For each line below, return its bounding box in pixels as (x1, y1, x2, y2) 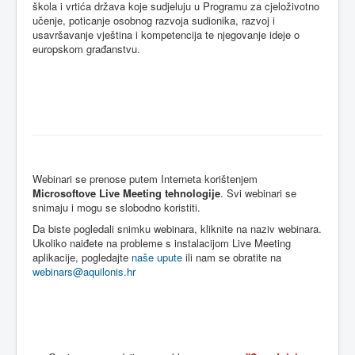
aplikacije (32, 250, 75, 265)
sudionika (192, 13, 235, 28)
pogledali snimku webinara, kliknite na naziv (71, 221, 278, 236)
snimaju (32, 200, 68, 215)
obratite (233, 250, 267, 265)
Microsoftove (32, 185, 96, 200)
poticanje (69, 13, 110, 28)
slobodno (120, 200, 161, 215)
